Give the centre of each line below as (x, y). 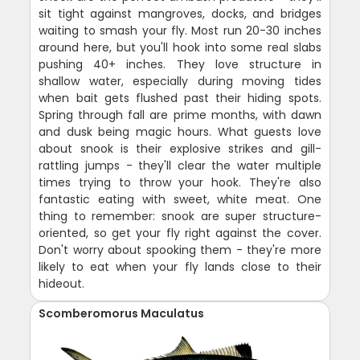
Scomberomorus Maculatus (122, 313)
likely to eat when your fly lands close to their (180, 266)
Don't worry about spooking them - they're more (180, 250)
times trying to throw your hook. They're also (180, 182)
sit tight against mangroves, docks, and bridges (180, 13)
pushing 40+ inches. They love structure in (180, 64)
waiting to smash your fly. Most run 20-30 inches (180, 30)
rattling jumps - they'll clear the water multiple (180, 165)
